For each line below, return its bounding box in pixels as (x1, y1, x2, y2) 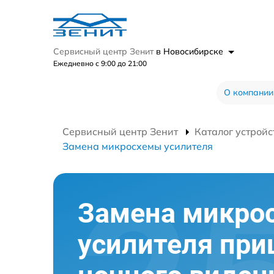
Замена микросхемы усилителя (62, 140, 213, 152)
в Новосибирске (156, 46, 226, 57)
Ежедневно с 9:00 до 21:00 (53, 59, 147, 68)
